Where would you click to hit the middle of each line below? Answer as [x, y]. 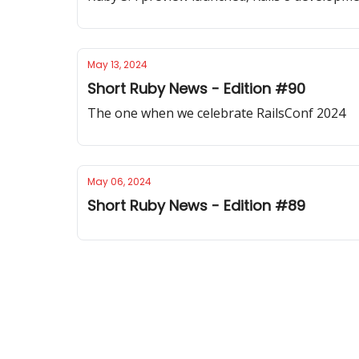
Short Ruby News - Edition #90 [196, 89]
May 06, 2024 [119, 182]
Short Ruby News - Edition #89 [196, 206]
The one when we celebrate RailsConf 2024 [216, 113]
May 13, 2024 [117, 65]
